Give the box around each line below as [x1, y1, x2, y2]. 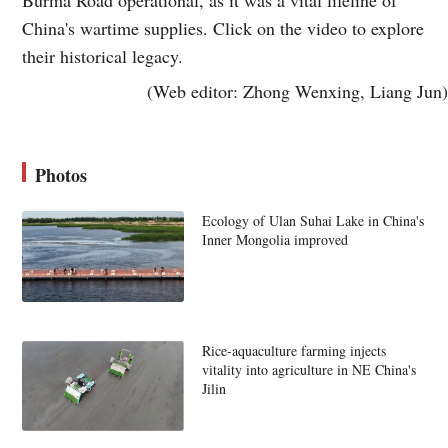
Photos [35, 161, 88, 188]
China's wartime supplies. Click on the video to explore [22, 15, 425, 40]
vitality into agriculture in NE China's [201, 359, 416, 379]
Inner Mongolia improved [201, 229, 348, 249]
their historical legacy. [22, 43, 184, 68]
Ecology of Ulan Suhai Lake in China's [201, 210, 424, 230]
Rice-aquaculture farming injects [201, 340, 386, 360]
